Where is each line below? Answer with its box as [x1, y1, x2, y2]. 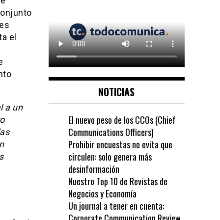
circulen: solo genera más [68, 150, 152, 164]
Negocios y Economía [68, 187, 137, 200]
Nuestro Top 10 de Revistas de [68, 175, 167, 188]
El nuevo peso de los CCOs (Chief [68, 113, 176, 127]
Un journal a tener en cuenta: [68, 199, 164, 213]
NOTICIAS [98, 84, 135, 100]
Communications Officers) [68, 126, 154, 139]
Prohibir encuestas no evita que [68, 138, 172, 151]
